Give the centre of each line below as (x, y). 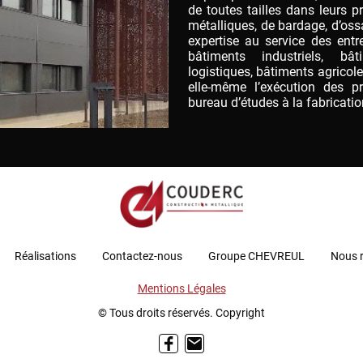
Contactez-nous (142, 256)
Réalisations (45, 256)
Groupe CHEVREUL (256, 256)
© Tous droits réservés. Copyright (181, 312)
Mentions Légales (181, 288)
